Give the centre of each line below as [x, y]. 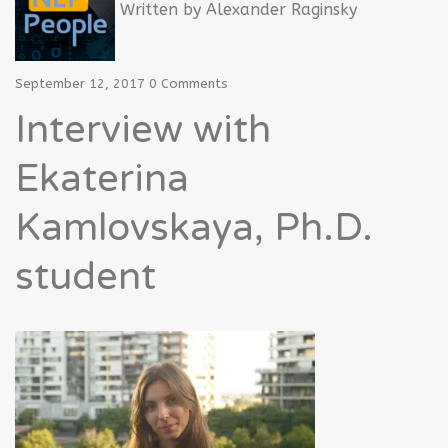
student [85, 277]
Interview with [143, 130]
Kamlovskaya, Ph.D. [194, 228]
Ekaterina [102, 179]
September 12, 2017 [80, 83]
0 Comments [188, 83]
